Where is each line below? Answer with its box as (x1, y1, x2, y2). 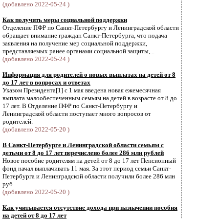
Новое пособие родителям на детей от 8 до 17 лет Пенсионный (2, 157, 176, 164)
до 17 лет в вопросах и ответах (2, 79, 90, 86)
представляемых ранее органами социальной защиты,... (2, 47, 154, 55)
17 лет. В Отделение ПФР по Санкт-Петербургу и (2, 102, 137, 109)
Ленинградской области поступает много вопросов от (2, 110, 151, 117)
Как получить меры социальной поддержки (2, 16, 127, 23)
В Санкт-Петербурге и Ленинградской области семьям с (2, 141, 164, 149)
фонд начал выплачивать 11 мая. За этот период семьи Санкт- (2, 165, 171, 172)
